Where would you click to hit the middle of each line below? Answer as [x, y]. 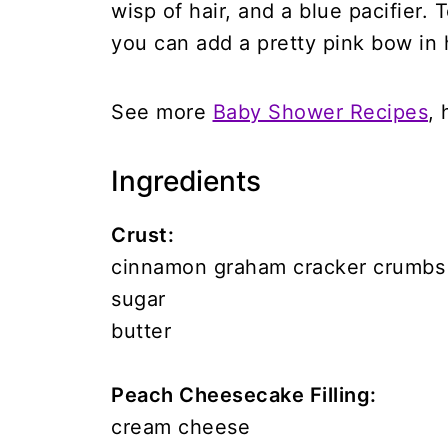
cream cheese [180, 427]
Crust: [142, 235]
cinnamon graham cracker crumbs [278, 267]
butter [141, 331]
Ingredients [186, 181]
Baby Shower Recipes [320, 112]
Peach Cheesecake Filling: [244, 395]
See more [162, 112]
